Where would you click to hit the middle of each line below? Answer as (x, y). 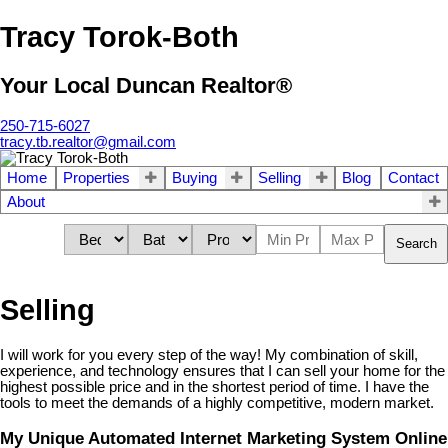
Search (416, 244)
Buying (194, 177)
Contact (413, 177)
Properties (97, 177)
